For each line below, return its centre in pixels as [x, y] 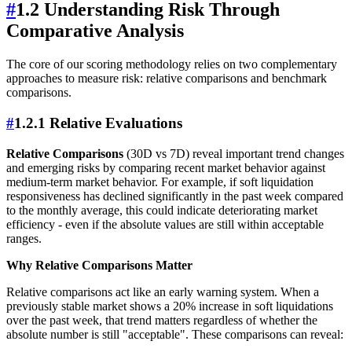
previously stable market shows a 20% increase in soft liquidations [170, 306]
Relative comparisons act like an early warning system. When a [163, 291]
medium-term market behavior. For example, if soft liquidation [160, 181]
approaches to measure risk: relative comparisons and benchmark [167, 79]
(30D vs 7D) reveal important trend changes [234, 153]
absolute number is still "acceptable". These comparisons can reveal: [175, 334]
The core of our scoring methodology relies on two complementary [172, 64]
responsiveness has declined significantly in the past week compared [175, 196]
